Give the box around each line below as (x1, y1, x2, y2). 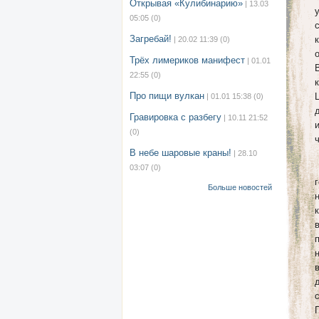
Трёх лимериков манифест (130, 55, 245, 66)
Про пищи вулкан (130, 90, 204, 101)
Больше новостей (208, 183, 272, 192)
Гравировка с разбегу (130, 112, 221, 122)
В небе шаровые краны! (130, 147, 231, 158)
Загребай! (130, 33, 172, 44)
